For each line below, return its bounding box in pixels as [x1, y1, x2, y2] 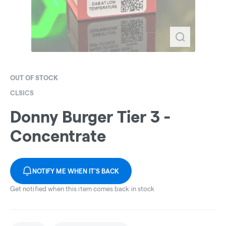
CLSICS [10, 89, 34, 96]
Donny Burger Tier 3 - [10, 108, 170, 126]
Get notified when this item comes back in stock [10, 185, 155, 193]
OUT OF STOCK [10, 74, 58, 81]
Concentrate [10, 127, 106, 145]
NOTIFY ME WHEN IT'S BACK [32, 167, 120, 175]
